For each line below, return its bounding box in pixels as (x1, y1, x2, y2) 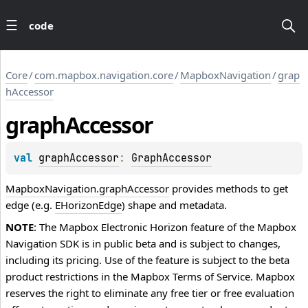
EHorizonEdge (55, 198, 122, 212)
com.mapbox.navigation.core (34, 68, 173, 82)
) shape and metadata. (122, 198, 227, 212)
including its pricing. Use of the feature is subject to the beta (5, 253, 289, 267)
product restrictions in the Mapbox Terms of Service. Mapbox (5, 269, 295, 284)
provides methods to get (169, 181, 288, 196)
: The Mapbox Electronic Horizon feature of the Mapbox (34, 220, 296, 234)
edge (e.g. (5, 198, 55, 212)
